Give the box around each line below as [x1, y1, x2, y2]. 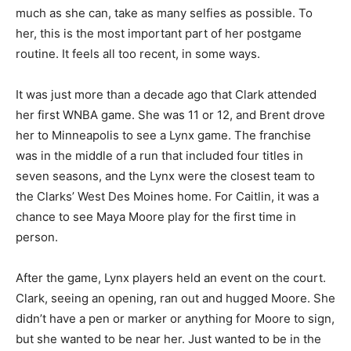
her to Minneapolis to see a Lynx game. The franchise [16, 128, 311, 143]
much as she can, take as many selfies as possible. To [16, 5, 313, 21]
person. [16, 230, 58, 245]
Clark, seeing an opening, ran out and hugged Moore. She [16, 291, 335, 306]
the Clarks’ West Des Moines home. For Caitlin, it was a [16, 189, 319, 204]
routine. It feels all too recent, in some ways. [16, 46, 260, 62]
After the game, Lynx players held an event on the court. [16, 270, 326, 286]
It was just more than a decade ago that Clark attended [16, 87, 317, 103]
